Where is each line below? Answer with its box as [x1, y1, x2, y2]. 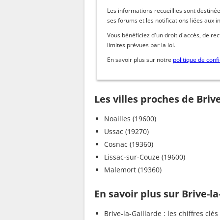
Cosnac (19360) [104, 139, 153, 149]
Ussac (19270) [104, 127, 149, 137]
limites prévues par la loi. [107, 41, 175, 50]
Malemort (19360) [104, 165, 162, 175]
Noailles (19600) [104, 114, 156, 124]
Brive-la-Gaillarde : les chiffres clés [104, 209, 218, 219]
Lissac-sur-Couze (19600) [104, 152, 185, 162]
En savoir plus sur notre [107, 55, 173, 64]
